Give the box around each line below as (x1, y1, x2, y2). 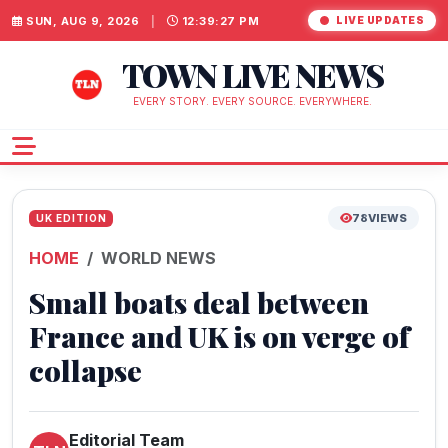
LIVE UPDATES (336, 14, 424, 26)
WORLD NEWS (101, 248, 216, 268)
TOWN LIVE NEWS (121, 53, 384, 96)
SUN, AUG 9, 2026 (26, 13, 139, 28)
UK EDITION (35, 212, 107, 224)
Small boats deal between (29, 283, 369, 321)
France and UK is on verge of (29, 317, 410, 355)
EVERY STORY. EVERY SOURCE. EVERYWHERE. (133, 95, 372, 107)
